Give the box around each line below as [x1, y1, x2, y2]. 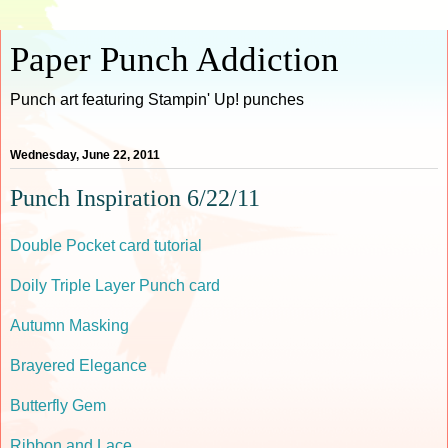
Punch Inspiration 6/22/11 [10, 184, 260, 212]
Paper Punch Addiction [10, 40, 339, 78]
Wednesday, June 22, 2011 [10, 148, 160, 163]
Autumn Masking [10, 316, 129, 334]
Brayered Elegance [10, 356, 147, 374]
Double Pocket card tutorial [10, 236, 202, 254]
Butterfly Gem [10, 396, 106, 414]
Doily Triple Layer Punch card [10, 276, 220, 294]
